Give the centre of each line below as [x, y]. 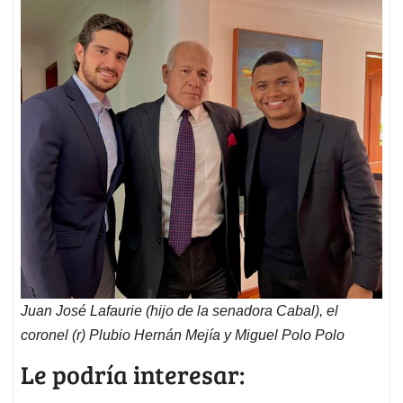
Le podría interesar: [133, 375]
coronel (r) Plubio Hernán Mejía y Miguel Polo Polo [183, 336]
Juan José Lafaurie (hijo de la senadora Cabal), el [179, 311]
